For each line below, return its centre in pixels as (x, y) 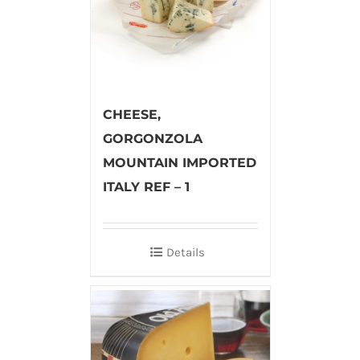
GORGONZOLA (152, 138)
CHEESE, (131, 114)
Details (186, 252)
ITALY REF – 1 (146, 186)
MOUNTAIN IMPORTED (179, 162)
